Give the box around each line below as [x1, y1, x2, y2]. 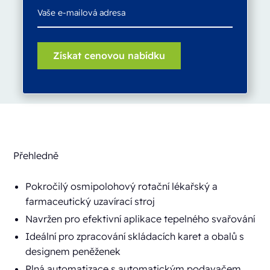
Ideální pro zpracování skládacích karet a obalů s [25, 230, 245, 243]
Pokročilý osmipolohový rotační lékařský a [25, 180, 218, 193]
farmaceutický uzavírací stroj [25, 195, 155, 208]
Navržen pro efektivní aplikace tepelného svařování [25, 213, 256, 225]
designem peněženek [25, 245, 121, 258]
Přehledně [13, 149, 59, 162]
